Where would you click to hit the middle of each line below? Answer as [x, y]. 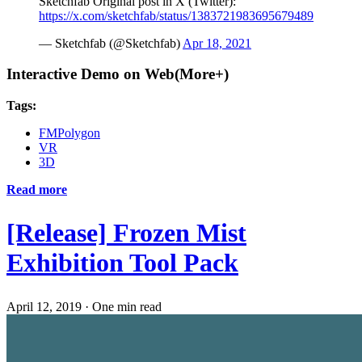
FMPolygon [69, 133]
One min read [127, 307]
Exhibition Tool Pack [122, 263]
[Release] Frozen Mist [126, 233]
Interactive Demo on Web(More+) [118, 74]
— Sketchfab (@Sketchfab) [111, 43]
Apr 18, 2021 [217, 43]
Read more [37, 189]
